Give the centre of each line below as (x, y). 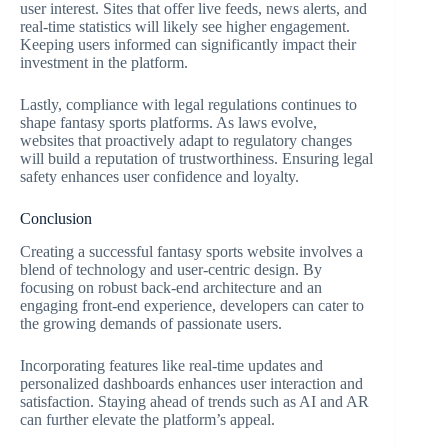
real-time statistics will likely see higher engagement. (185, 26)
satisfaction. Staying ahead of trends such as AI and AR (194, 401)
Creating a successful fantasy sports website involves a (191, 251)
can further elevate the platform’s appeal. (147, 419)
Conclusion (56, 218)
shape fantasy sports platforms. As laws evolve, (168, 122)
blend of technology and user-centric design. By (171, 269)
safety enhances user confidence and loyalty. (159, 176)
